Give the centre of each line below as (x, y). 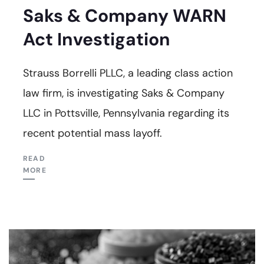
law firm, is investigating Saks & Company (124, 93)
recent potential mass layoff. (93, 133)
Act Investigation (97, 39)
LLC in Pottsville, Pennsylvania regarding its (126, 113)
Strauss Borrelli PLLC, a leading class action (128, 73)
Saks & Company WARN (125, 15)
